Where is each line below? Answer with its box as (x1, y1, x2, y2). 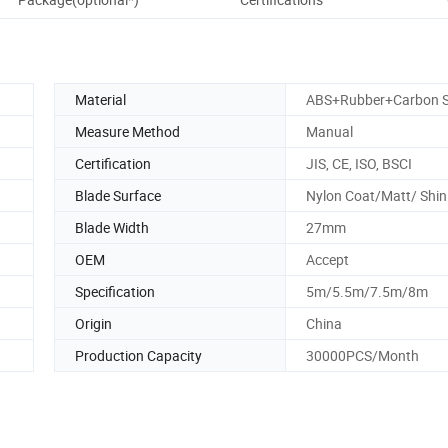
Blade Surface (75, 185, 161, 205)
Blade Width (75, 217, 149, 237)
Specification (75, 281, 155, 301)
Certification (75, 153, 151, 173)
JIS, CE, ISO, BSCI (306, 153, 412, 173)
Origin (75, 313, 112, 333)
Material (75, 89, 126, 109)
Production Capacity (75, 345, 202, 365)
